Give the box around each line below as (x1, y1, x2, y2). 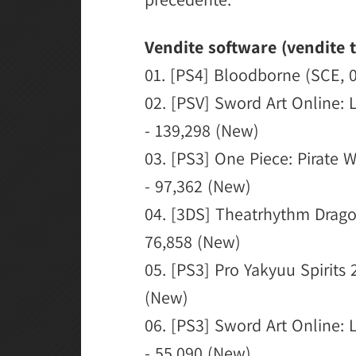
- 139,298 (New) (145, 119, 259, 141)
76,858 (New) (145, 230, 241, 253)
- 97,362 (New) (145, 175, 251, 197)
